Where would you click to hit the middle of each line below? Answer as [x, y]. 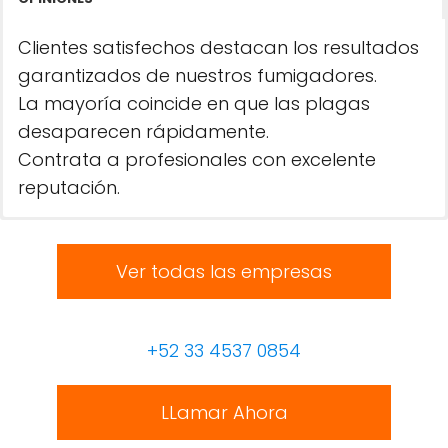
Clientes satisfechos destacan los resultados [218, 47]
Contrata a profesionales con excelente [197, 159]
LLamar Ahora [224, 412]
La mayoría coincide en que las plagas [194, 103]
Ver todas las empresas [224, 271]
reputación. [69, 187]
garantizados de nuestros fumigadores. [197, 75]
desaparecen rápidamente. [143, 131]
